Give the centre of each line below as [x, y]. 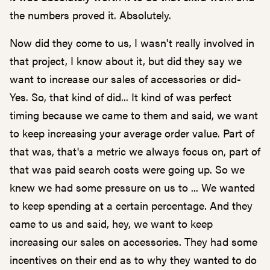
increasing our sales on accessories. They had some [133, 241]
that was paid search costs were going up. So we [127, 169]
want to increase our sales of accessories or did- [125, 79]
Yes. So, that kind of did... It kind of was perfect [121, 97]
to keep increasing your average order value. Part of [132, 133]
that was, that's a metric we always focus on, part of [135, 151]
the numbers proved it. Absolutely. [90, 15]
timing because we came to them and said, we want [134, 115]
